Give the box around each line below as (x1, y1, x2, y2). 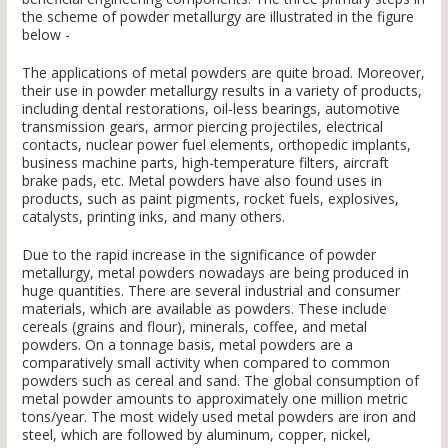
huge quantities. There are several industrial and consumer (22, 281, 400, 301)
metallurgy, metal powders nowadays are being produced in (22, 263, 409, 283)
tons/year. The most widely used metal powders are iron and (22, 407, 416, 427)
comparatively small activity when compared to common (22, 353, 390, 373)
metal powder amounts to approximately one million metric (22, 389, 408, 409)
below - (22, 25, 70, 45)
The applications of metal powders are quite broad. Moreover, (22, 63, 425, 83)
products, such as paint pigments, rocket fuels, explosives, (22, 189, 399, 209)
